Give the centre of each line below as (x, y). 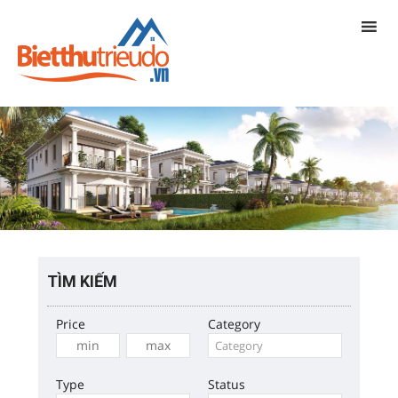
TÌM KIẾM (83, 281)
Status (227, 384)
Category (234, 323)
